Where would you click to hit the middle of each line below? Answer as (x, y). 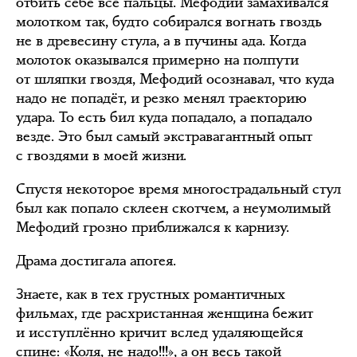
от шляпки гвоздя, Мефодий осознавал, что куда (175, 79)
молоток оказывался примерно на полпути (157, 60)
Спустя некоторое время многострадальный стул (178, 189)
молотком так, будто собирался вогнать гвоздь (169, 22)
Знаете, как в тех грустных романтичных (151, 294)
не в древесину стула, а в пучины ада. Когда (161, 41)
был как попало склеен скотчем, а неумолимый (173, 208)
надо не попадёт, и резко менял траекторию (161, 98)
